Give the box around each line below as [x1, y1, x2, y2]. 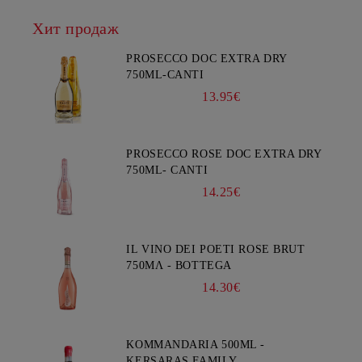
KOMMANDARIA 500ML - [126, 339, 266, 351]
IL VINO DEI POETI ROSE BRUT [126, 243, 305, 255]
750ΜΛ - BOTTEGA [126, 259, 232, 271]
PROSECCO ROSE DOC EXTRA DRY [126, 148, 322, 160]
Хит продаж [32, 19, 120, 37]
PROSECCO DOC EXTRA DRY [126, 53, 288, 65]
